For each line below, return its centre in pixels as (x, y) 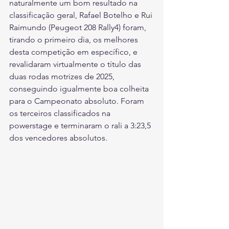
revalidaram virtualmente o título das (76, 64)
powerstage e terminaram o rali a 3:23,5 (81, 125)
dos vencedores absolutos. (58, 138)
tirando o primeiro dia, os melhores (75, 39)
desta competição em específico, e (74, 52)
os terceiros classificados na (61, 113)
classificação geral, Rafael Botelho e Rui (82, 15)
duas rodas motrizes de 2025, (63, 76)
